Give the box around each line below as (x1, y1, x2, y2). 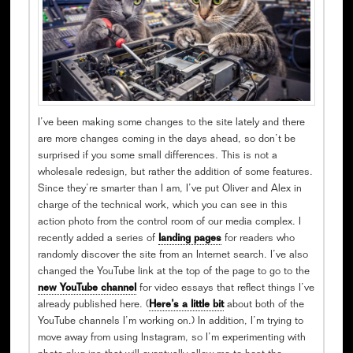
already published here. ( (37, 300, 149, 311)
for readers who (221, 234, 295, 245)
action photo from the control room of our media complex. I (37, 217, 301, 229)
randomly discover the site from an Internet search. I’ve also (37, 251, 308, 262)
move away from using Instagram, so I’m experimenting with (37, 333, 306, 344)
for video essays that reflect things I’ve (136, 284, 314, 295)
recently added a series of (37, 234, 158, 245)
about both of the (223, 300, 304, 311)
